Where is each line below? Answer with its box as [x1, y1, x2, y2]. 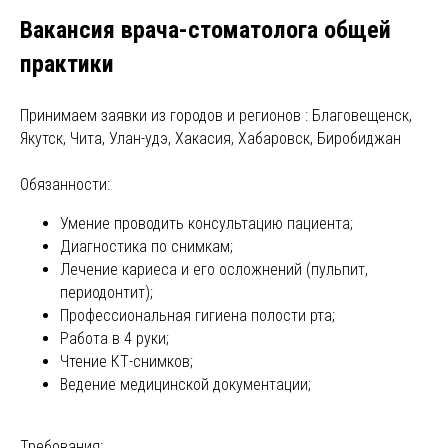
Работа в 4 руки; [60, 329, 169, 348]
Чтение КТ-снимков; [60, 352, 193, 371]
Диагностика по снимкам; [60, 237, 233, 256]
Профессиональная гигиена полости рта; [60, 306, 335, 325]
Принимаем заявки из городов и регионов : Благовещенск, [20, 106, 412, 125]
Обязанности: [20, 175, 110, 194]
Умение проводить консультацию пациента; [60, 214, 353, 233]
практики [20, 50, 114, 78]
